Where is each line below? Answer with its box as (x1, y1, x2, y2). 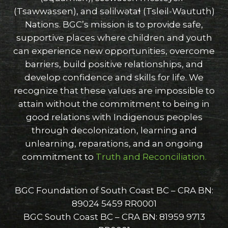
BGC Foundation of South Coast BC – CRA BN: (15, 185, 213, 196)
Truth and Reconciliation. (93, 152, 207, 162)
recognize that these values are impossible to (13, 85, 215, 96)
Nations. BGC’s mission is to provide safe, (25, 19, 203, 30)
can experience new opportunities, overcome (13, 46, 215, 56)
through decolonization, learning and (31, 125, 197, 136)
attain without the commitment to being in (18, 99, 210, 109)
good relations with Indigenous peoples (25, 112, 203, 123)
